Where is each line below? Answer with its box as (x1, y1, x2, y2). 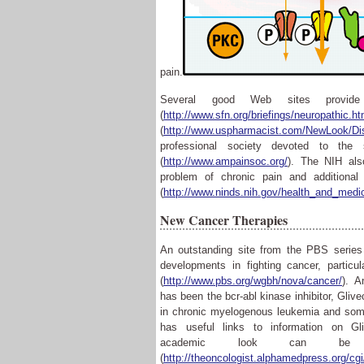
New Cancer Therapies (160, 210, 288, 229)
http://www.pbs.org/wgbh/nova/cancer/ (163, 275, 342, 287)
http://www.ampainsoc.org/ (163, 155, 288, 167)
